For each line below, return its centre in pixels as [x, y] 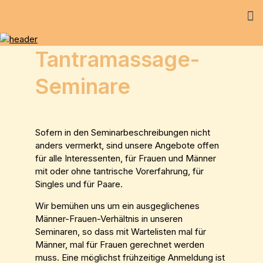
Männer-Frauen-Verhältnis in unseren [109, 218]
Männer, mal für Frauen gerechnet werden [120, 244]
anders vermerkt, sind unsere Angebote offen [127, 145]
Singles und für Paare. [79, 184]
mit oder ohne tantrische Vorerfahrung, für [119, 171]
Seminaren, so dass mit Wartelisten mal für [121, 231]
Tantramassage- [118, 59]
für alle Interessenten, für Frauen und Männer [126, 158]
